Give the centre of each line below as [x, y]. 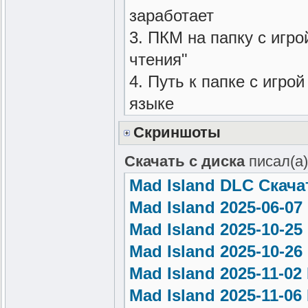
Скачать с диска [184, 162]
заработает [171, 16]
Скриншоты [177, 133]
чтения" [158, 60]
